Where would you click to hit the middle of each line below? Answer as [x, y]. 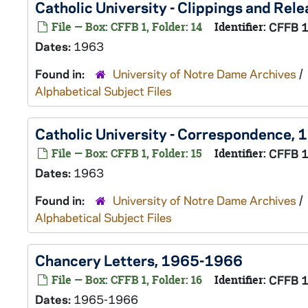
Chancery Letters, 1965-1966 [139, 260]
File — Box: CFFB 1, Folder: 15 [125, 153]
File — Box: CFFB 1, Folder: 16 [125, 280]
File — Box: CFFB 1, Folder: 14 [125, 27]
